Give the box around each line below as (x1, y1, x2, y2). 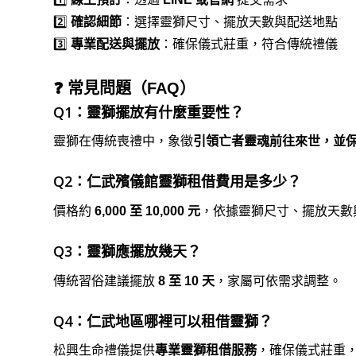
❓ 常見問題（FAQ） (53, 79, 195, 97)
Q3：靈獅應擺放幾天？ (53, 241, 201, 261)
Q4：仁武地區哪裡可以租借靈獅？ (53, 311, 273, 331)
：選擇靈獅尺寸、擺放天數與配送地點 (122, 14, 338, 29)
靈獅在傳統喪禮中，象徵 (53, 134, 193, 149)
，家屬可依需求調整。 (215, 273, 342, 288)
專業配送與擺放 (71, 37, 160, 51)
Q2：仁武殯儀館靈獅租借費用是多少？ (53, 172, 301, 192)
